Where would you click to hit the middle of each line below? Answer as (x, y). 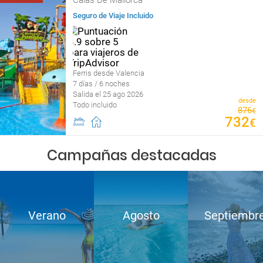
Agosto (141, 215)
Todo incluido (95, 105)
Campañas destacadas (131, 155)
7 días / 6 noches (101, 84)
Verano (47, 215)
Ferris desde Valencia (109, 73)
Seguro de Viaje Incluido (113, 16)
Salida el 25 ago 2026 (108, 94)
